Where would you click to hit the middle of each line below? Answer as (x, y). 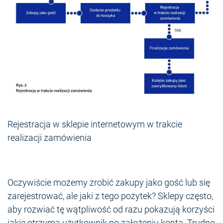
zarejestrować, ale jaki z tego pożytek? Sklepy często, (110, 196)
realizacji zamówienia (50, 138)
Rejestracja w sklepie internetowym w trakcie (95, 124)
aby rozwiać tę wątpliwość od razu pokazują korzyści (111, 210)
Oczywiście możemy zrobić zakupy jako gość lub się (109, 183)
